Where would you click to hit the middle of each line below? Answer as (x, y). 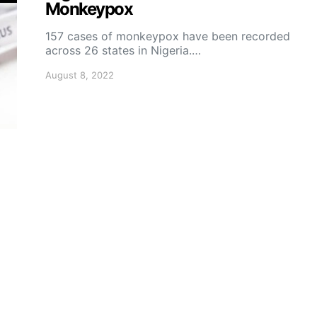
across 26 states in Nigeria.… (123, 50)
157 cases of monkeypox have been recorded (168, 36)
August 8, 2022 (80, 75)
